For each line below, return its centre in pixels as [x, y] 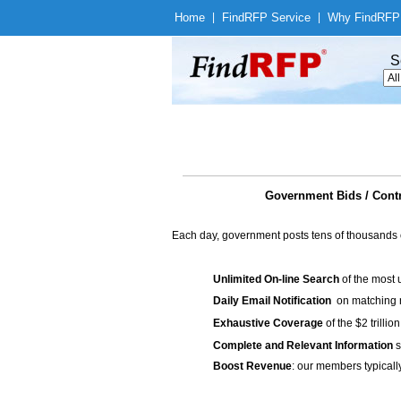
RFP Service [277, 17]
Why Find [352, 17]
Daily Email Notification [272, 301]
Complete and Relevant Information [303, 346]
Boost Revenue [252, 366]
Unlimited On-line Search [276, 279]
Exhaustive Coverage [268, 323]
